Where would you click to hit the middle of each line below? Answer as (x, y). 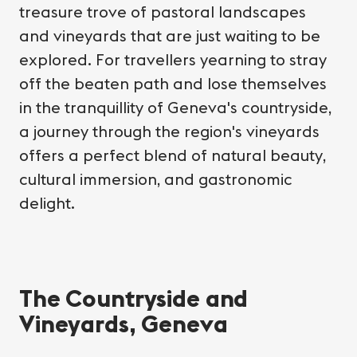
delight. (47, 202)
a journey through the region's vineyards (169, 131)
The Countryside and (134, 298)
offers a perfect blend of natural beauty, (173, 155)
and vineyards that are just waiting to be (170, 35)
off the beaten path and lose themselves (173, 83)
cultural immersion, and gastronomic (156, 178)
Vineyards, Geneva (124, 323)
